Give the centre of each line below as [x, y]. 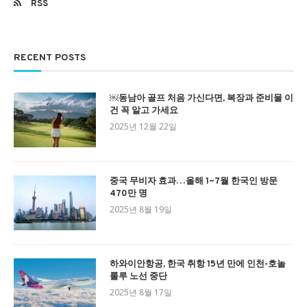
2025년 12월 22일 [143, 126]
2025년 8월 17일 [141, 292]
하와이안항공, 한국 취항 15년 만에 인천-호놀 [198, 264]
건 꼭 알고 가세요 [144, 111]
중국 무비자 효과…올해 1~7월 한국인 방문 [194, 181]
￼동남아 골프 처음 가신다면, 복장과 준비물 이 [201, 98]
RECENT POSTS [50, 58]
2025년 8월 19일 [141, 209]
